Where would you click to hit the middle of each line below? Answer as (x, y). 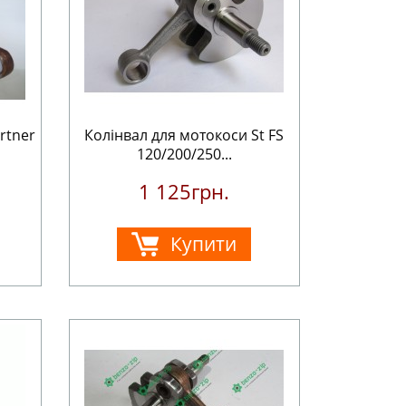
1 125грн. (184, 191)
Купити (204, 244)
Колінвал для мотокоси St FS (184, 135)
